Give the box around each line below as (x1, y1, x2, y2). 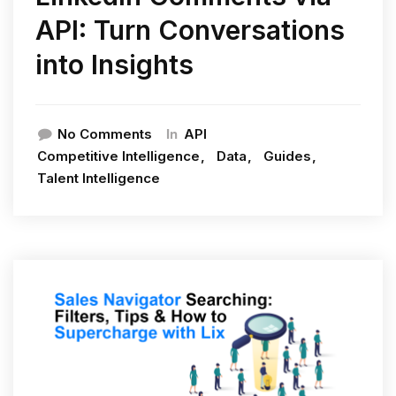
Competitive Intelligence (37, 148, 200, 165)
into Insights (35, 49, 194, 81)
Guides (263, 148, 311, 165)
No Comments (57, 126, 152, 143)
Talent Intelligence (37, 170, 160, 187)
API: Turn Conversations (35, 14, 345, 47)
